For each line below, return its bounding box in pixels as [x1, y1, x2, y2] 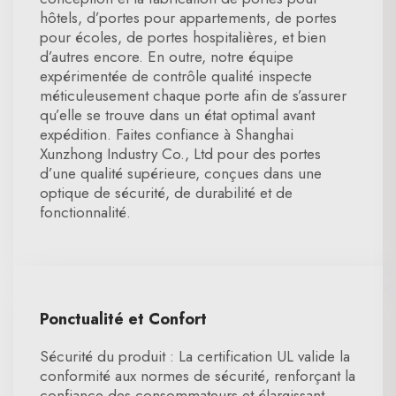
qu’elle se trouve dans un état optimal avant [40, 104, 315, 126]
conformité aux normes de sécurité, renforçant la [40, 365, 355, 386]
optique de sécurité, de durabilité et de [40, 182, 293, 203]
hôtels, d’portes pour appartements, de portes [40, 7, 337, 28]
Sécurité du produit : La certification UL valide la [40, 346, 350, 367]
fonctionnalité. [40, 202, 131, 223]
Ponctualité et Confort [40, 308, 207, 331]
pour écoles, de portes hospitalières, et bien [40, 27, 326, 48]
